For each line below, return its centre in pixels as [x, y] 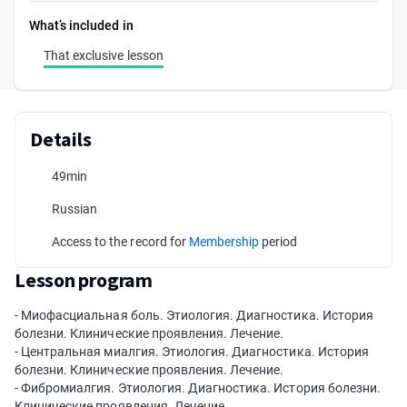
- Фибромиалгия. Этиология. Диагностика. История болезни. [198, 388]
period [278, 242]
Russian [75, 209]
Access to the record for [120, 242]
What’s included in [81, 25]
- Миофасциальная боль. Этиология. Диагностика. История [194, 315]
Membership [224, 242]
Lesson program [84, 280]
